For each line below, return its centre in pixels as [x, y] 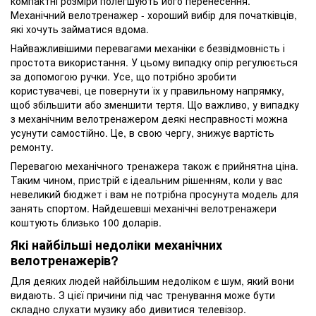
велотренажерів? [65, 260]
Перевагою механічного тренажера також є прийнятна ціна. [154, 165]
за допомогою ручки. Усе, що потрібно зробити [123, 76]
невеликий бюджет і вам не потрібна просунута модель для [154, 194]
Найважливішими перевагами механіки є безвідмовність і [148, 48]
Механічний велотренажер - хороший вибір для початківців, [154, 14]
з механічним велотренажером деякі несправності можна [149, 118]
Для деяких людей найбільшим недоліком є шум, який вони [152, 281]
